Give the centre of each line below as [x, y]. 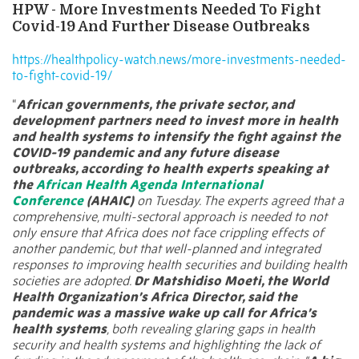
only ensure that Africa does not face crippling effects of [168, 233]
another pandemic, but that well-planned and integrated [166, 249]
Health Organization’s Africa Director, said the [155, 297]
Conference [48, 201]
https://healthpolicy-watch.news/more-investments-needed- [179, 60]
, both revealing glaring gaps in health [211, 329]
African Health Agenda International [149, 185]
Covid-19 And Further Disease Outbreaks [161, 27]
